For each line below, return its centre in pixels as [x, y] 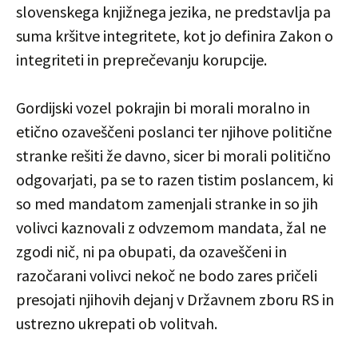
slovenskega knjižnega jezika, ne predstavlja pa [173, 12]
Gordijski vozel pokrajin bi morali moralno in [163, 107]
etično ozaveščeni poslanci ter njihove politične [174, 131]
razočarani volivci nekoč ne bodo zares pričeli [167, 275]
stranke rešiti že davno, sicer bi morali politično [173, 155]
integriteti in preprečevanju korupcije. [141, 60]
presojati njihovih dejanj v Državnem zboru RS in [175, 299]
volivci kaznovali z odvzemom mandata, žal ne [171, 227]
